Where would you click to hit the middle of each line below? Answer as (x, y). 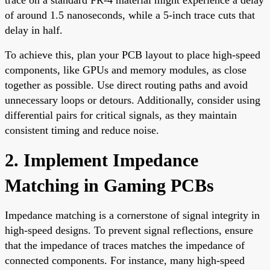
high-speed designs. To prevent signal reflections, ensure (129, 230)
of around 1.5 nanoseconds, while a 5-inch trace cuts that (130, 15)
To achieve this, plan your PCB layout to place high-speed (133, 55)
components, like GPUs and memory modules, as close (126, 70)
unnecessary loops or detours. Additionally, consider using (133, 100)
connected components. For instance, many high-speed (125, 260)
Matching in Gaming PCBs (109, 185)
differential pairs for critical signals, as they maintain (121, 115)
